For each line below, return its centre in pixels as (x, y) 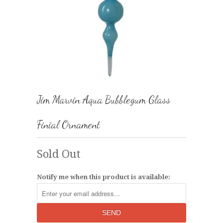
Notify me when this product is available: (104, 177)
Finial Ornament (68, 125)
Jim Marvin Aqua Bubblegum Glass (104, 100)
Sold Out (59, 154)
